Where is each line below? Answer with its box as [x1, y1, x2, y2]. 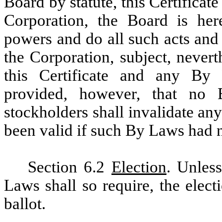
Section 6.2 [28, 158, 111, 176]
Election [111, 158, 166, 176]
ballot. [4, 195, 46, 213]
